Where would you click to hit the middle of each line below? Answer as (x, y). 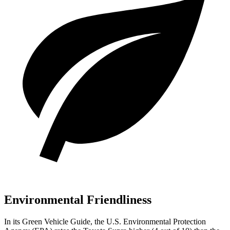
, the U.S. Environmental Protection (148, 221)
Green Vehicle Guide (56, 221)
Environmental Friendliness (78, 200)
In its (13, 221)
